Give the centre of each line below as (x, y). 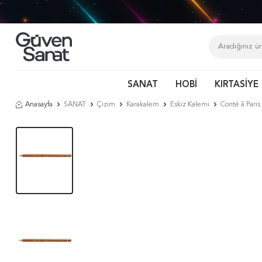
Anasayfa (39, 105)
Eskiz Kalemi (190, 105)
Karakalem (143, 105)
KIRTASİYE (237, 85)
